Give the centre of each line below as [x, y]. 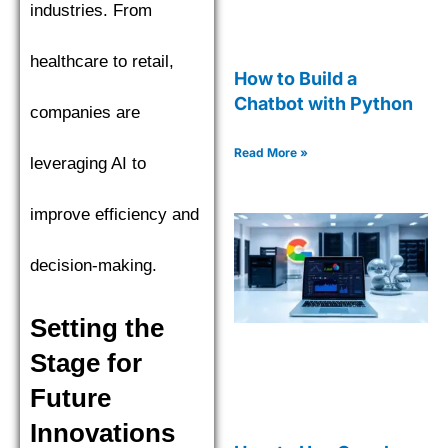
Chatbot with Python [323, 103]
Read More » [271, 152]
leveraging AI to [88, 163]
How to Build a [295, 78]
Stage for [86, 362]
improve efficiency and [114, 214]
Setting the [97, 327]
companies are [85, 112]
